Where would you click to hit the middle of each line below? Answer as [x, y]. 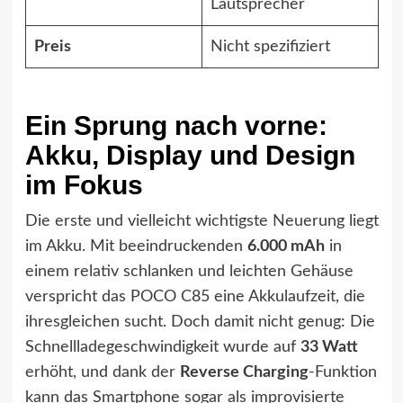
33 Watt [329, 347]
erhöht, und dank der [102, 372]
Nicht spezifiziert [270, 47]
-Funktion [342, 372]
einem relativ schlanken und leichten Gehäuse [189, 272]
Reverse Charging [244, 372]
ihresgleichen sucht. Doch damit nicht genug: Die [200, 322]
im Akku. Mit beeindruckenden [136, 246]
